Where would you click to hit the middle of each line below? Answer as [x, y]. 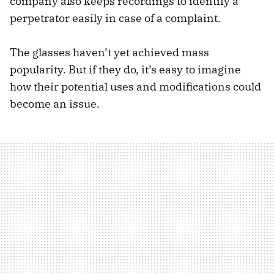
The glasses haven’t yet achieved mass [109, 53]
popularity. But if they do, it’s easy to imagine [125, 70]
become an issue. [55, 104]
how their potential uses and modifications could [135, 87]
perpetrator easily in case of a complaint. [115, 18]
